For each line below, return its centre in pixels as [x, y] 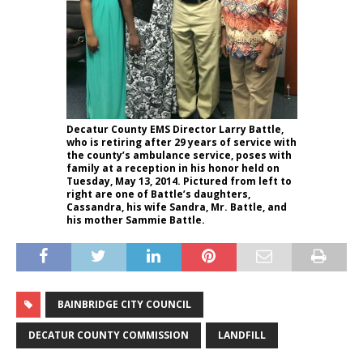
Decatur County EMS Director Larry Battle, [175, 129]
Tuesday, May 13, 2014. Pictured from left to [179, 181]
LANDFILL [242, 335]
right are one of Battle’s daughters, [158, 194]
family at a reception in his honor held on [173, 168]
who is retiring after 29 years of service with [181, 142]
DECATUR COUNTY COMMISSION [109, 335]
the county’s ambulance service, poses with [179, 155]
